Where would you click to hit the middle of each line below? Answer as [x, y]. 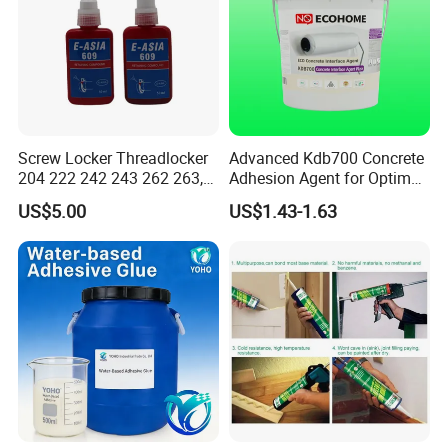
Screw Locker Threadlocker [113, 157]
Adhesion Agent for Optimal [326, 177]
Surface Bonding [287, 197]
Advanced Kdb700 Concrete [326, 157]
